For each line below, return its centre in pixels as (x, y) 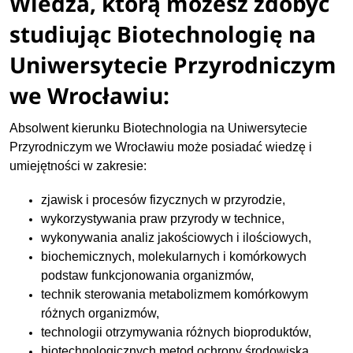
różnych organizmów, (100, 314)
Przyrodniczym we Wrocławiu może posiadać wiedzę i (161, 147)
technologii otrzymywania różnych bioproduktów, (176, 333)
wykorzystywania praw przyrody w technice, (163, 219)
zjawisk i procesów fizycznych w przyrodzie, (163, 200)
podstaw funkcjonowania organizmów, (148, 276)
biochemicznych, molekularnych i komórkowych (174, 257)
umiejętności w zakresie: (78, 166)
